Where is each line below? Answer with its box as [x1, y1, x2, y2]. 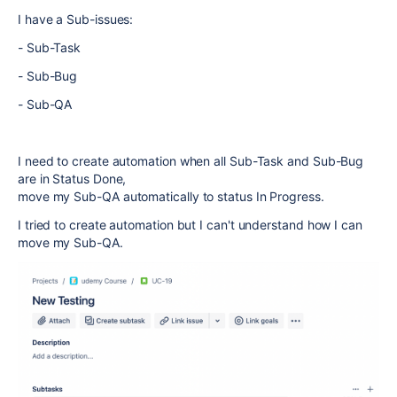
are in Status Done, [18, 171, 127, 186]
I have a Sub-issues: [18, 12, 134, 27]
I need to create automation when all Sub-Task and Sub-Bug [18, 153, 364, 168]
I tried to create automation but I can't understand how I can [18, 217, 362, 232]
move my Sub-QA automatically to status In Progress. [18, 189, 324, 204]
